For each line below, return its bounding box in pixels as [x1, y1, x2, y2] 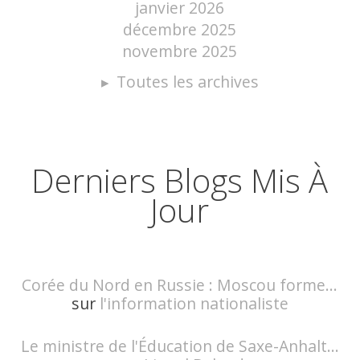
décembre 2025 [123, 18, 237, 40]
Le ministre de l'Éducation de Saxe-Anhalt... [20, 334, 339, 357]
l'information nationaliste [99, 292, 288, 314]
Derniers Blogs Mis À [31, 158, 329, 202]
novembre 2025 [122, 39, 238, 62]
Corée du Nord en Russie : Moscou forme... [22, 273, 338, 296]
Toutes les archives [116, 71, 259, 93]
